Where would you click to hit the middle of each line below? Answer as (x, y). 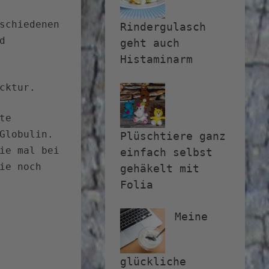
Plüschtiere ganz (173, 136)
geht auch (150, 43)
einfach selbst (166, 153)
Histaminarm (156, 59)
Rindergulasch (163, 27)
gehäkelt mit (160, 169)
